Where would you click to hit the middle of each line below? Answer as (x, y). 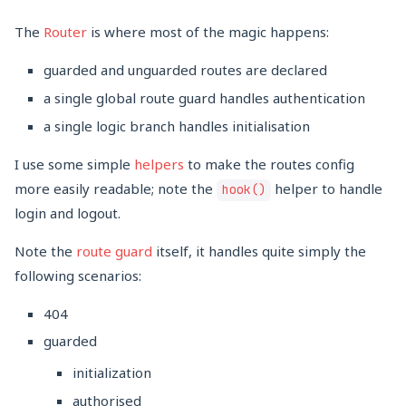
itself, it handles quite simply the (259, 251)
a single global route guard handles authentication (204, 97)
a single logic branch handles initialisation (177, 126)
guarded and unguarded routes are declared (185, 70)
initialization (112, 373)
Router (65, 32)
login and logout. (68, 213)
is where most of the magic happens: (208, 32)
